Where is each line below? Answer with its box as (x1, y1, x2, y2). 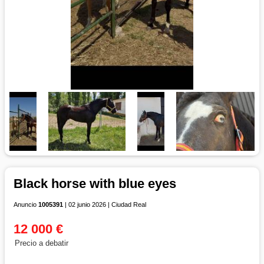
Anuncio (14, 200, 38, 208)
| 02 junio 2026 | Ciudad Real (63, 200, 146, 208)
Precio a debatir (15, 238, 68, 247)
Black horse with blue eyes (14, 176, 176, 191)
